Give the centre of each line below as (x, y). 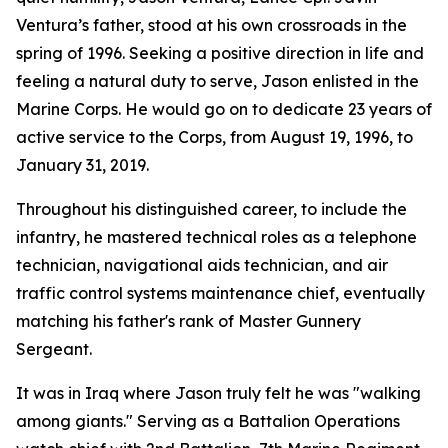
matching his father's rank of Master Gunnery (188, 321)
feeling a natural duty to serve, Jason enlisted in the (217, 81)
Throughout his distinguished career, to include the (211, 209)
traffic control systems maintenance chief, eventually (220, 293)
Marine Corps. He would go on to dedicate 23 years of (224, 109)
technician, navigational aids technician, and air (202, 265)
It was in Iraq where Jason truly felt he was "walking (218, 393)
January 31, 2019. (82, 165)
